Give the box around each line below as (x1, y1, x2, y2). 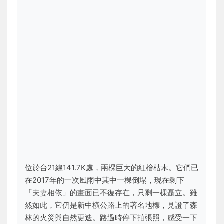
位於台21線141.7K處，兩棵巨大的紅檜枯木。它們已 (25, 163, 198, 172)
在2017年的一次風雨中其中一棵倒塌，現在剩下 (25, 175, 184, 185)
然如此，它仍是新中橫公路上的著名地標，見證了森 (25, 200, 197, 210)
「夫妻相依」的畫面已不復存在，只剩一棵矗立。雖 (25, 188, 197, 197)
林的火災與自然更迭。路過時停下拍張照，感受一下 (25, 213, 197, 222)
